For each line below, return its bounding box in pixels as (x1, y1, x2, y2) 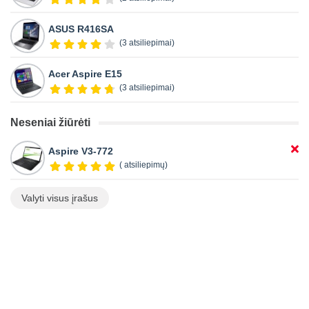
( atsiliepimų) (119, 160, 168, 170)
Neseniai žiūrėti (10, 117, 90, 129)
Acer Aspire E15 (48, 68, 122, 80)
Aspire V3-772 (48, 146, 113, 157)
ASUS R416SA (48, 23, 114, 35)
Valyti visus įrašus (21, 192, 98, 204)
